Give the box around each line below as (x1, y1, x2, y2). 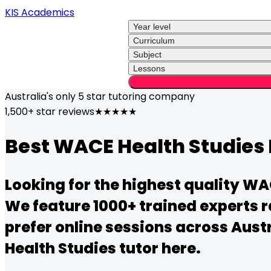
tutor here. (116, 238, 201, 258)
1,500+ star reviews (5, 105, 94, 119)
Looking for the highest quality (5, 174, 243, 195)
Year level (133, 22, 171, 31)
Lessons (133, 64, 165, 73)
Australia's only (5, 90, 78, 103)
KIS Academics (5, 5, 74, 19)
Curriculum (133, 36, 175, 45)
